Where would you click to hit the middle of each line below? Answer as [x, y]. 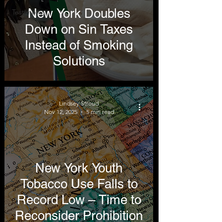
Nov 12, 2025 [60, 112]
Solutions [79, 61]
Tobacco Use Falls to [79, 184]
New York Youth [79, 168]
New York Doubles [79, 13]
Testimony [27, 12]
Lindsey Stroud [79, 103]
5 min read [100, 112]
